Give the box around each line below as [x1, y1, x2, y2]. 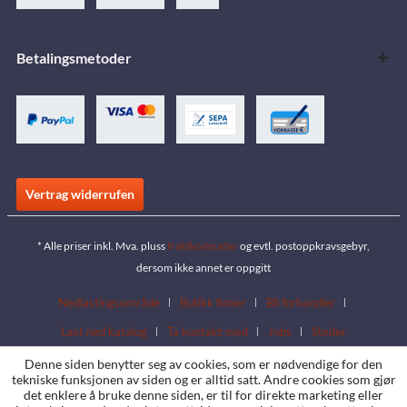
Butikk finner [180, 294, 246, 310]
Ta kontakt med [167, 323, 248, 339]
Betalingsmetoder [16, 48, 132, 66]
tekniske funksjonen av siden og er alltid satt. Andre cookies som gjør [11, 372, 396, 387]
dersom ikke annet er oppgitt [136, 260, 271, 274]
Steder [312, 323, 346, 339]
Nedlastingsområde [58, 294, 160, 310]
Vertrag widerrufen [25, 185, 134, 202]
